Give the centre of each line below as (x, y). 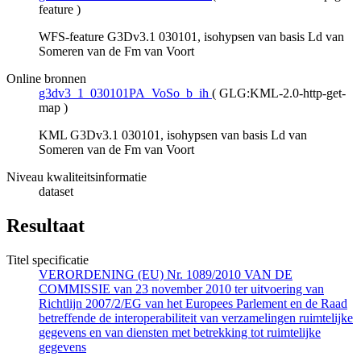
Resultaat (46, 226)
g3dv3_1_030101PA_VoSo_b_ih (124, 93)
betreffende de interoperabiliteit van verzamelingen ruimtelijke (196, 318)
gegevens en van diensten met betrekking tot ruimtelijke (180, 333)
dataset (56, 192)
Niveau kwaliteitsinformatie (77, 177)
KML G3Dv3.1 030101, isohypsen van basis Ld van (173, 135)
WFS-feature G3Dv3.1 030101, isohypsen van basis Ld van (191, 37)
